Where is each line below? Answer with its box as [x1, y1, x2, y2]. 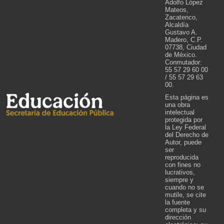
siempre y [165, 175, 193, 183]
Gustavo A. [165, 28, 197, 36]
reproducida [165, 153, 198, 161]
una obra [165, 100, 190, 108]
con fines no [165, 160, 200, 168]
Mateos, [165, 5, 188, 13]
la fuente [165, 198, 190, 206]
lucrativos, [165, 168, 195, 176]
